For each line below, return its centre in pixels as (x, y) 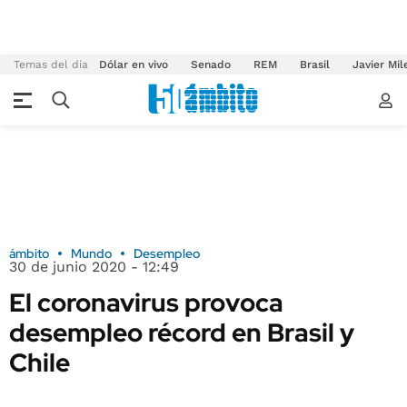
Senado (211, 65)
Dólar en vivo (134, 65)
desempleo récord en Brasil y (182, 333)
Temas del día (51, 65)
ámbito (29, 253)
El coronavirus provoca (146, 303)
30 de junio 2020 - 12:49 (94, 267)
